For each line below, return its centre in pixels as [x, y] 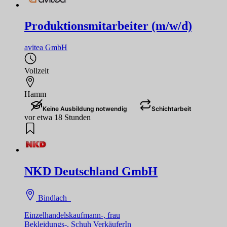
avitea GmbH [46, 48]
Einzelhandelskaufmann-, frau [72, 215]
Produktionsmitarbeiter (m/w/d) [108, 26]
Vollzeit [36, 71]
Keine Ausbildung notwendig [85, 109]
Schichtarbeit [172, 109]
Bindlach [54, 198]
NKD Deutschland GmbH [91, 172]
